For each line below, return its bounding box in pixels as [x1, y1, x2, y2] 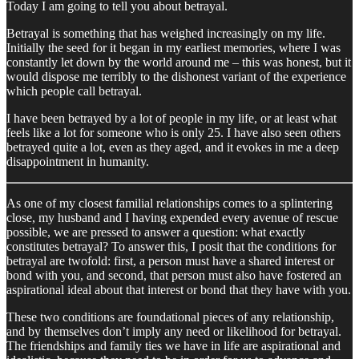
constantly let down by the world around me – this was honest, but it [6, 54, 351, 69]
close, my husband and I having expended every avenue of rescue [6, 210, 338, 224]
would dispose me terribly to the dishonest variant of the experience [6, 69, 346, 83]
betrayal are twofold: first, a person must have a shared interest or [6, 253, 334, 268]
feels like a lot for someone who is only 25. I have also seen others [6, 125, 341, 139]
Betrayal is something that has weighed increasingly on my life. [6, 26, 325, 40]
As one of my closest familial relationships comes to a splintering [6, 196, 333, 210]
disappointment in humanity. [6, 154, 149, 168]
